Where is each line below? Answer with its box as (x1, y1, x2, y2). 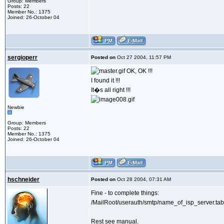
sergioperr (7, 54, 37, 61)
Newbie (7, 104, 24, 110)
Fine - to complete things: (91, 189, 159, 197)
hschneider (7, 176, 39, 183)
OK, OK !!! (125, 67, 152, 75)
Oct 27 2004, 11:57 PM (115, 54, 171, 60)
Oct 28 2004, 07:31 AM (115, 176, 171, 182)
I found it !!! (91, 77, 120, 84)
